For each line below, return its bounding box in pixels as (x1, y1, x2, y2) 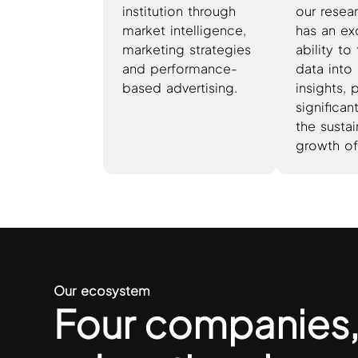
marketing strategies (121, 40, 251, 58)
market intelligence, (121, 21, 246, 38)
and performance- (121, 59, 237, 77)
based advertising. (121, 78, 237, 96)
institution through (121, 2, 236, 19)
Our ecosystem (54, 282, 151, 300)
